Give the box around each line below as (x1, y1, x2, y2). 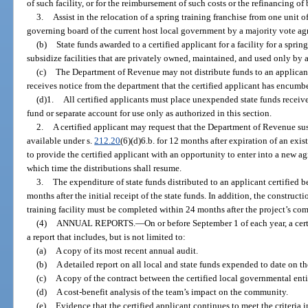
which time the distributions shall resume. (27, 162, 182, 173)
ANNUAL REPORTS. (56, 217, 135, 228)
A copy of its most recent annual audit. (55, 245, 198, 256)
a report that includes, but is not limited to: (27, 231, 186, 242)
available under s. (27, 135, 95, 146)
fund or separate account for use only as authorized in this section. (27, 107, 272, 118)
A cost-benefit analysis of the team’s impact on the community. (56, 286, 288, 297)
